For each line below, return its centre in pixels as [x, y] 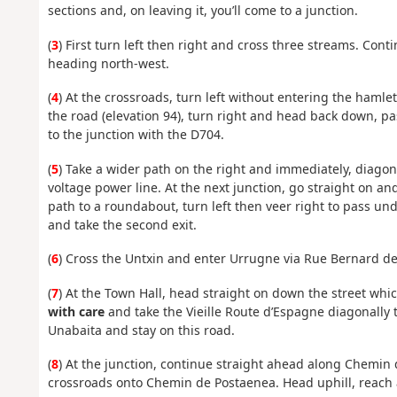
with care [76, 311]
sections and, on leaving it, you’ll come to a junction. [202, 11]
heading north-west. [108, 63]
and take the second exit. [122, 224]
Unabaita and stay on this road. [141, 330]
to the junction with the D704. [136, 135]
